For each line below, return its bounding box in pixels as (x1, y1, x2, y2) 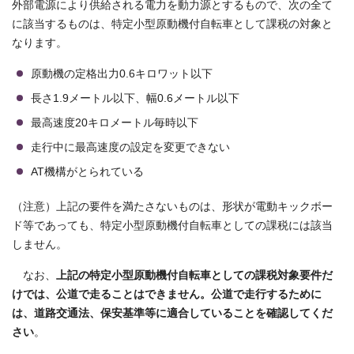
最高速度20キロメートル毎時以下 (31, 117, 198, 130)
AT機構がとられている (31, 166, 144, 179)
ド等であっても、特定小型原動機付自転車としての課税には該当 (12, 220, 333, 232)
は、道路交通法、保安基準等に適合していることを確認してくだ (12, 307, 333, 320)
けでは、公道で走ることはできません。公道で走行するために (12, 288, 322, 301)
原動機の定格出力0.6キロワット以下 (31, 68, 213, 81)
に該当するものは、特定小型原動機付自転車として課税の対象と (12, 18, 333, 31)
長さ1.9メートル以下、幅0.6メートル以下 (31, 92, 239, 105)
